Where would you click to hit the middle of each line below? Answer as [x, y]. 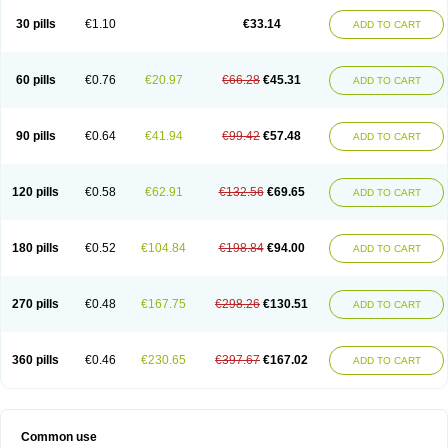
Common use [59, 437]
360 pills [35, 360]
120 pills [35, 192]
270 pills [35, 304]
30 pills [35, 24]
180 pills [35, 248]
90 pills [35, 136]
